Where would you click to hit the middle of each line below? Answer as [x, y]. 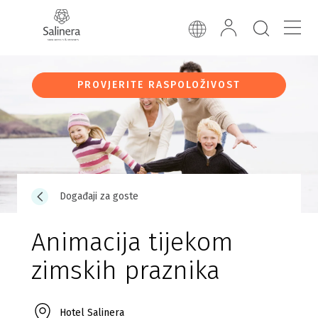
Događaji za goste [99, 196]
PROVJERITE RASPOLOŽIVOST [159, 85]
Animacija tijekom [132, 242]
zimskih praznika [126, 270]
